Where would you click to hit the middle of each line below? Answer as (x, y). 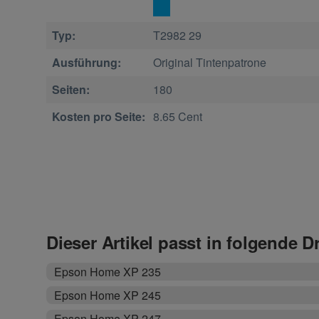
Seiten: (71, 90)
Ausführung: (87, 63)
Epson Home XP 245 (108, 296)
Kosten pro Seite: (99, 117)
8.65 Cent (177, 117)
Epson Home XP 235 (108, 272)
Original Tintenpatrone (209, 63)
